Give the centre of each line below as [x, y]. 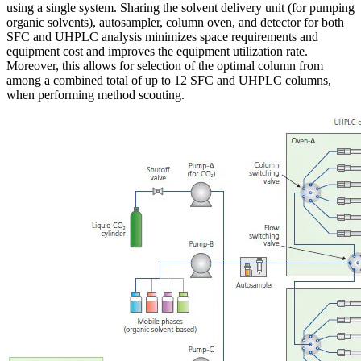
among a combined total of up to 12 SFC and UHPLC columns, [169, 81]
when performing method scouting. [95, 95]
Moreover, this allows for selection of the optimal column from [165, 66]
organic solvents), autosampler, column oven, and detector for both [175, 23]
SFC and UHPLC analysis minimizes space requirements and [162, 37]
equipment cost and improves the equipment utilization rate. [157, 52]
